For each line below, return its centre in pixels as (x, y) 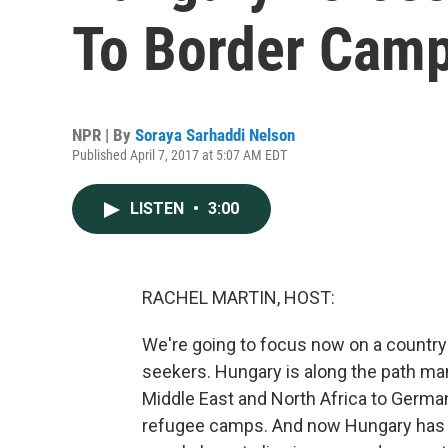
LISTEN (159, 208)
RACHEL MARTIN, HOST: (238, 297)
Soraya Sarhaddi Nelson (215, 135)
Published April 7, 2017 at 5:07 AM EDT (179, 155)
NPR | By (103, 135)
